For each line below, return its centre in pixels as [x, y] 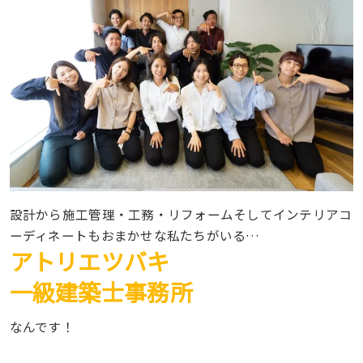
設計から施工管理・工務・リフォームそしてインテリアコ [181, 214]
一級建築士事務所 [101, 292]
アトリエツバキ [90, 261]
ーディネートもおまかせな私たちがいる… [135, 235]
